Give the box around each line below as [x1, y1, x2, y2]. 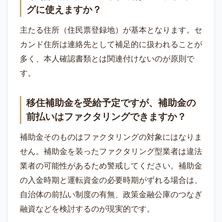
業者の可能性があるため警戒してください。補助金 [20, 162, 202, 170]
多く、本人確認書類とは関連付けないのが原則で [20, 55, 194, 63]
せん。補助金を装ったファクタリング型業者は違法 [20, 147, 202, 156]
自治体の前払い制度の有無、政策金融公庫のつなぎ [20, 190, 202, 199]
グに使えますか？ [26, 4, 102, 15]
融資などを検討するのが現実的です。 [20, 205, 155, 214]
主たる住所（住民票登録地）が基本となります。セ [20, 26, 202, 35]
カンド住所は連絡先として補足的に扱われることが [20, 40, 202, 49]
